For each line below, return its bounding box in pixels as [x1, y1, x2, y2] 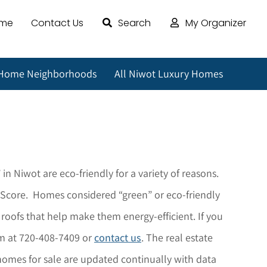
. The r [141, 230, 169, 244]
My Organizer [185, 16, 246, 30]
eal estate [169, 230, 213, 244]
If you [198, 209, 223, 223]
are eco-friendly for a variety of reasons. [41, 166, 219, 180]
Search [117, 16, 151, 30]
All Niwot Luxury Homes [114, 66, 223, 80]
